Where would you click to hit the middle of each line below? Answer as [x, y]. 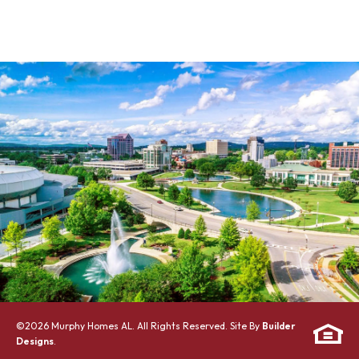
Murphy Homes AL [92, 326]
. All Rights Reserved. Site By [197, 326]
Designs [35, 341]
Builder [279, 326]
